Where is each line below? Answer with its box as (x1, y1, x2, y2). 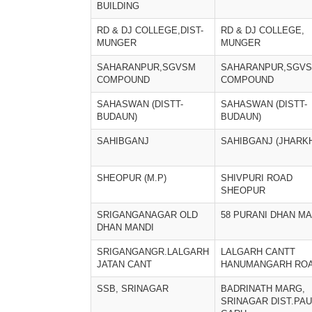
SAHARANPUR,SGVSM (97, 62, 196, 72)
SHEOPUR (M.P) (97, 173, 166, 183)
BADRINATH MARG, (221, 283, 305, 294)
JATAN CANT (97, 259, 152, 270)
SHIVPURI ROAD (221, 173, 292, 183)
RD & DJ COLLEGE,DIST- (97, 25, 203, 36)
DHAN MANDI (97, 222, 154, 233)
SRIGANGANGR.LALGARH (97, 247, 209, 257)
